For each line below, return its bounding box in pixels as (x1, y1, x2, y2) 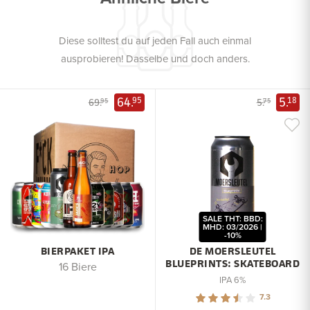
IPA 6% (219, 273, 246, 286)
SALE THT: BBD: (202, 212, 263, 225)
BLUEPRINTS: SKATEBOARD (165, 256, 300, 271)
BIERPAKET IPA (40, 244, 115, 259)
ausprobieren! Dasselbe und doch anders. (60, 51, 250, 66)
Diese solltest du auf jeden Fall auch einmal (59, 33, 251, 48)
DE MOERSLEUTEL (189, 244, 276, 259)
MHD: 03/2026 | (203, 221, 262, 233)
